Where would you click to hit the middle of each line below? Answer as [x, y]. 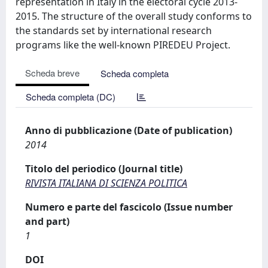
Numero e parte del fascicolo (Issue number [129, 207]
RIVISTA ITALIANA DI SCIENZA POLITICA [106, 183]
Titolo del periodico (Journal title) [104, 169]
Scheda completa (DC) [71, 97]
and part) [47, 221]
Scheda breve [52, 73]
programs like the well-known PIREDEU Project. [123, 45]
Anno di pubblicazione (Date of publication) [129, 130]
